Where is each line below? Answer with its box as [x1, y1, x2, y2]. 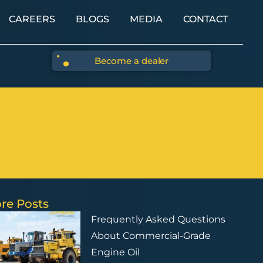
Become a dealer [94, 55, 169, 66]
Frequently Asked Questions [90, 213, 225, 225]
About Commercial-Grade [90, 230, 211, 241]
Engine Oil [90, 246, 140, 258]
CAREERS [8, 14, 55, 25]
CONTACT [183, 14, 228, 25]
